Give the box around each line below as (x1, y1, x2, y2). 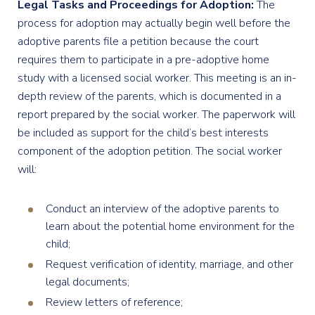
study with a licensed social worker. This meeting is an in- (18, 70, 297, 86)
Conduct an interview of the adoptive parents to (46, 200, 279, 217)
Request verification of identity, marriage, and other (46, 256, 293, 272)
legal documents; (46, 274, 129, 290)
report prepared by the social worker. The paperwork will (18, 106, 295, 122)
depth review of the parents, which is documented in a (18, 88, 281, 104)
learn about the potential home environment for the (46, 218, 295, 234)
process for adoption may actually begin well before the (18, 15, 290, 31)
